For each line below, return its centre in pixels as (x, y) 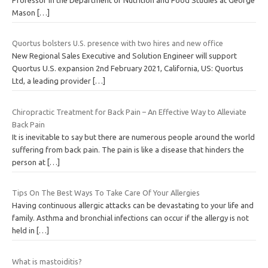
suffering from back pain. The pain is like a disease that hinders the (128, 149)
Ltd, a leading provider (52, 81)
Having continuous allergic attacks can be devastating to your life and (133, 205)
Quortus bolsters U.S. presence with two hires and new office (118, 43)
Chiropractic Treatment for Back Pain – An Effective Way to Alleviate (129, 112)
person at (30, 162)
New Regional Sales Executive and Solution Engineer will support (124, 56)
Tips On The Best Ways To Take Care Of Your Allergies (106, 193)
